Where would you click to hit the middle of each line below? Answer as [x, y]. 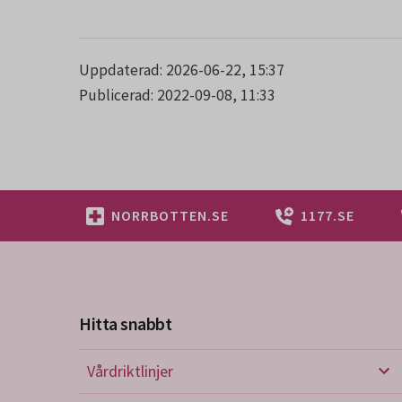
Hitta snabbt [125, 323]
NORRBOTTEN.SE [170, 215]
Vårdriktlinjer [130, 371]
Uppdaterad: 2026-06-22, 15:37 [182, 70]
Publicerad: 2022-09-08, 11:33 [177, 95]
